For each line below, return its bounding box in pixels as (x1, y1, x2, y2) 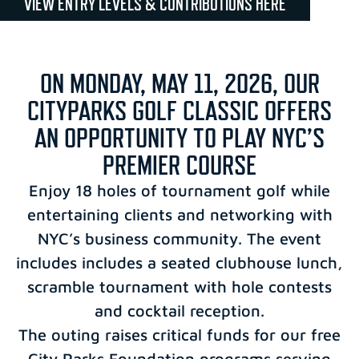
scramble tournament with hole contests (27, 276, 332, 296)
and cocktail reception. (95, 301, 264, 320)
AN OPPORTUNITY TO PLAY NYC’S (34, 121, 325, 154)
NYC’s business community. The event (38, 228, 321, 248)
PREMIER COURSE (103, 148, 256, 181)
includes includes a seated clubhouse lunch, (16, 252, 343, 272)
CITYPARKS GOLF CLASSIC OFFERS (27, 94, 332, 127)
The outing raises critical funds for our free (18, 325, 341, 344)
